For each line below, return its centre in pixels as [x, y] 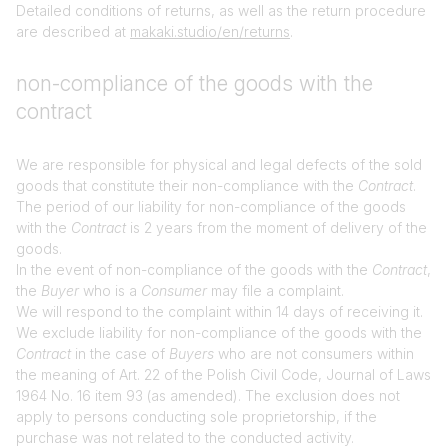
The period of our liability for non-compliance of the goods [211, 206]
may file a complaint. [275, 290]
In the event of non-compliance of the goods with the [194, 269]
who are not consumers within [314, 353]
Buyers [191, 353]
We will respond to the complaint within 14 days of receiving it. [219, 311]
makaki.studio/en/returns [210, 31]
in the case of [120, 353]
